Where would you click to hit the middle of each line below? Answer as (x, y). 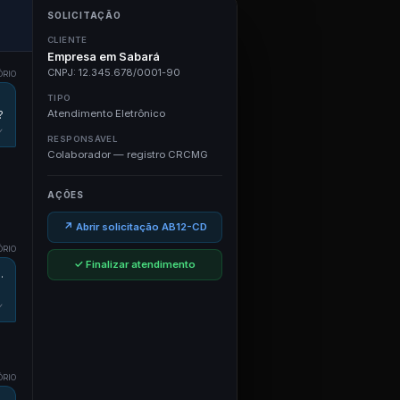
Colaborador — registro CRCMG (128, 154)
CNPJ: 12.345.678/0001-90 (114, 72)
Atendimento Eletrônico (106, 113)
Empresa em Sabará (104, 57)
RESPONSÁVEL (83, 139)
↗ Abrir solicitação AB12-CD (135, 227)
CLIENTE (67, 40)
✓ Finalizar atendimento (135, 264)
